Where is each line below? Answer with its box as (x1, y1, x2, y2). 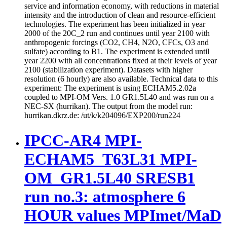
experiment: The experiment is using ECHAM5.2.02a (24, 84, 196, 93)
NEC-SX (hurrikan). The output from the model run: (24, 102, 193, 111)
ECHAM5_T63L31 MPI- (24, 149, 197, 168)
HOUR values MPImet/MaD (24, 206, 221, 224)
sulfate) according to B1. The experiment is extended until (24, 47, 209, 56)
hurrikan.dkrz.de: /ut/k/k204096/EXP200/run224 (24, 111, 180, 120)
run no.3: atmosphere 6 (24, 187, 185, 206)
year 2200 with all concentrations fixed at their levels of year (24, 56, 217, 65)
